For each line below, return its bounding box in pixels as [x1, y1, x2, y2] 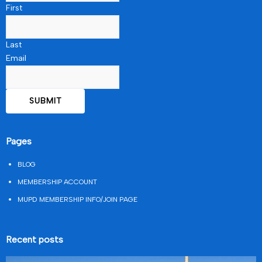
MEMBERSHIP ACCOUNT [18, 177, 97, 186]
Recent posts [6, 233, 63, 245]
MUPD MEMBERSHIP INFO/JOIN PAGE [18, 195, 137, 204]
